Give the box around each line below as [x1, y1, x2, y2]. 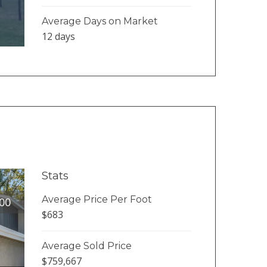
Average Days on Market [41, 15, 158, 27]
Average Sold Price [41, 240, 132, 252]
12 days [41, 29, 75, 43]
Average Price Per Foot [41, 193, 152, 205]
